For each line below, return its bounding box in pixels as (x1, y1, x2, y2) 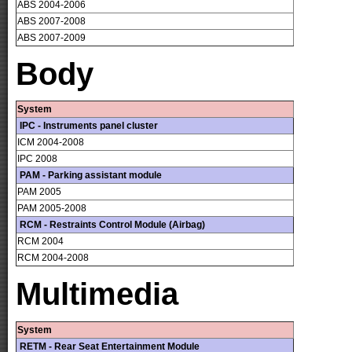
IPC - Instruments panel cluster (17, 120, 158, 132)
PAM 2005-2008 (17, 203, 86, 214)
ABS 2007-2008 (17, 16, 86, 27)
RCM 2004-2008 (17, 252, 89, 264)
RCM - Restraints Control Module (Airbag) (17, 219, 205, 231)
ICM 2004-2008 (17, 137, 84, 148)
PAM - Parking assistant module (17, 170, 162, 181)
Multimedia (16, 277, 178, 312)
